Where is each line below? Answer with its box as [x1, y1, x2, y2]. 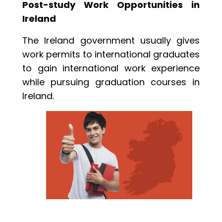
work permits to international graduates [22, 48, 200, 61]
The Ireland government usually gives [22, 34, 200, 47]
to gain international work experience [22, 62, 200, 75]
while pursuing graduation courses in [22, 76, 200, 89]
